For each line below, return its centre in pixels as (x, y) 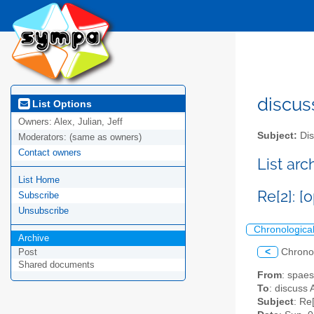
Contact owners (50, 153)
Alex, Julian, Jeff (88, 122)
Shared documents (56, 265)
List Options (61, 103)
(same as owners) (105, 137)
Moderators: (44, 137)
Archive (34, 238)
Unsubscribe (43, 211)
